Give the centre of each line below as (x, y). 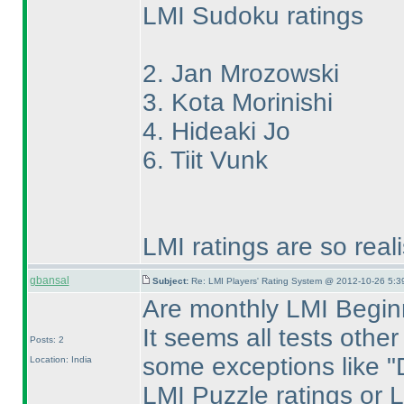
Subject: (171, 281)
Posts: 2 (46, 340)
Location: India (60, 359)
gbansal (49, 280)
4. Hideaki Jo (216, 131)
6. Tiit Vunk (205, 160)
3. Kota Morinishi (237, 102)
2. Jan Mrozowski (240, 73)
